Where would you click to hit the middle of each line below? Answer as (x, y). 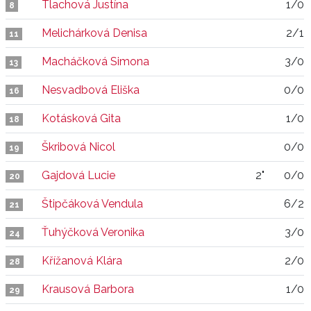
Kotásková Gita (81, 118)
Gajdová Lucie (78, 175)
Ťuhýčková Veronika (93, 232)
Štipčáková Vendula (92, 204)
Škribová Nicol (78, 147)
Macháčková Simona (95, 61)
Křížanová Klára (82, 261)
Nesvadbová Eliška (91, 90)
